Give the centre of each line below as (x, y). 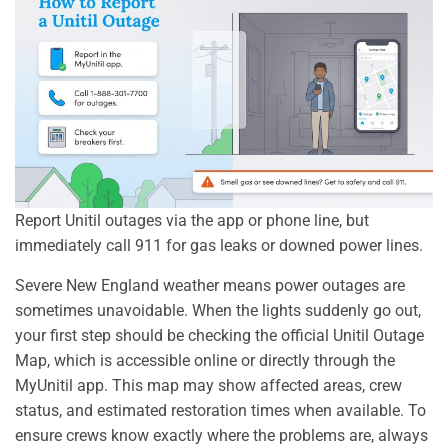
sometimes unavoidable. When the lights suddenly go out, (218, 310)
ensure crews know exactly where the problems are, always (221, 435)
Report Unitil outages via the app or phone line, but (192, 220)
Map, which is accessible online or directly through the (205, 360)
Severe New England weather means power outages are (210, 285)
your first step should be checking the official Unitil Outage (219, 335)
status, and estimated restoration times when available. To (220, 410)
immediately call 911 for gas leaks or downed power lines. (219, 245)
